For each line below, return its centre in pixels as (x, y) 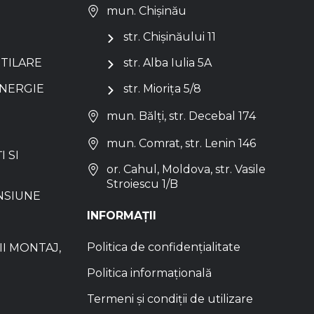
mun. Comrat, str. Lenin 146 (181, 144)
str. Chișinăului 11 (170, 37)
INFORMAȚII (122, 216)
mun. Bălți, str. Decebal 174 (181, 116)
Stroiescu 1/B (142, 184)
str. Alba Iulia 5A (168, 63)
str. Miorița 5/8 (162, 89)
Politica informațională (149, 273)
